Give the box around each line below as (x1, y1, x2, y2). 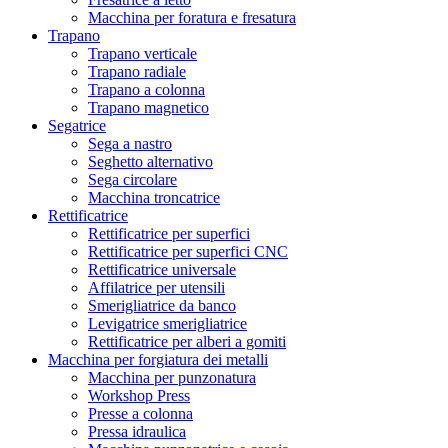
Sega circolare (88, 170, 177, 188)
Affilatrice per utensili (88, 278, 225, 296)
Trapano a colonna (88, 80, 205, 98)
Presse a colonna (88, 404, 193, 422)
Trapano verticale (88, 44, 197, 62)
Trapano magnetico (88, 98, 209, 116)
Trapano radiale (88, 62, 186, 80)
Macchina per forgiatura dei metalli (48, 350, 268, 368)
